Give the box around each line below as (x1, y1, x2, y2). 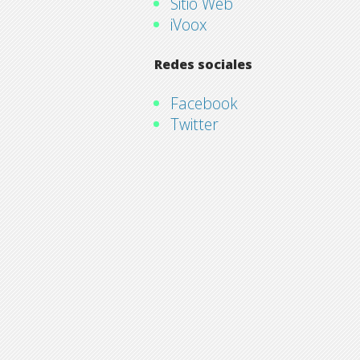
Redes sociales (153, 55, 252, 74)
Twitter (170, 113, 219, 136)
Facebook (170, 92, 238, 115)
